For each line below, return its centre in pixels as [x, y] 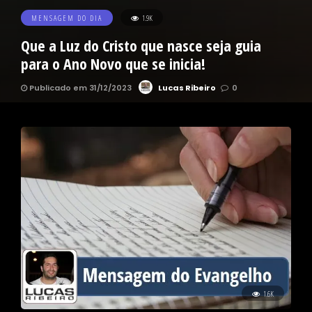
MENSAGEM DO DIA [67, 18]
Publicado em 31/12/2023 [79, 88]
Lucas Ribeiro [187, 88]
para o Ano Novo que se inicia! [113, 63]
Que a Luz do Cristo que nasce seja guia [141, 45]
